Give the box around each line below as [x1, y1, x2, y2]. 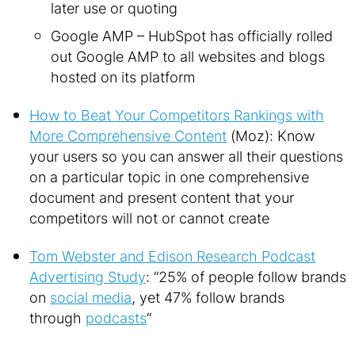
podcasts [86, 307, 147, 328]
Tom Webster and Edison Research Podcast [29, 246, 315, 266]
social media [50, 287, 132, 307]
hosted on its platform [51, 67, 195, 87]
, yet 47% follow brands [132, 287, 284, 307]
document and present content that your [29, 187, 294, 208]
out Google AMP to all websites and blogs [51, 46, 325, 67]
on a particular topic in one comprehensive [29, 166, 309, 187]
